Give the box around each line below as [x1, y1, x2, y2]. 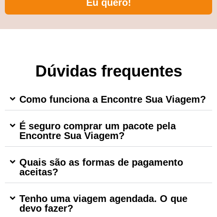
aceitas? [19, 167, 58, 177]
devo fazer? [19, 203, 73, 214]
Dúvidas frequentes [35, 62, 182, 80]
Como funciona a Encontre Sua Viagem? [19, 94, 206, 105]
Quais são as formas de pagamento [19, 157, 183, 168]
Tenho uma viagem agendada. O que [19, 193, 187, 204]
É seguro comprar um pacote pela [19, 121, 176, 131]
